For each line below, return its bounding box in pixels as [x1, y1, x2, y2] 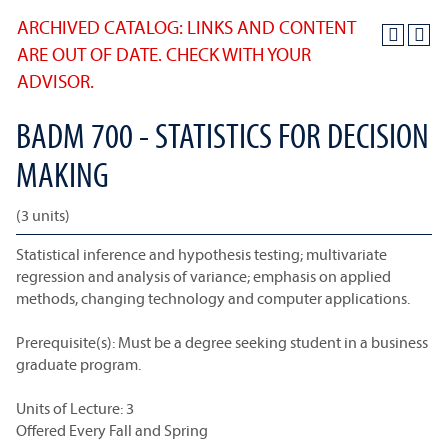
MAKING [16, 152, 109, 196]
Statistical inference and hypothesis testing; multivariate [16, 244, 387, 264]
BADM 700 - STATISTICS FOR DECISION [16, 113, 429, 157]
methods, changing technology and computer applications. [16, 288, 410, 308]
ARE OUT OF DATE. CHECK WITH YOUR [17, 42, 311, 66]
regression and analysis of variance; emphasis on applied [16, 266, 391, 286]
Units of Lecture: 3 [16, 398, 134, 418]
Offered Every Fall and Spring [16, 420, 208, 440]
